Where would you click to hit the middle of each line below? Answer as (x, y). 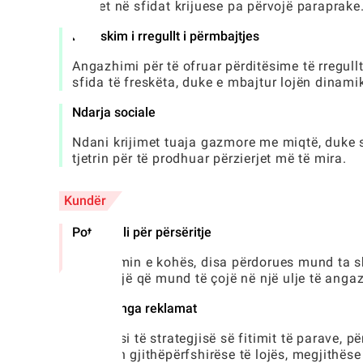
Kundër (85, 201)
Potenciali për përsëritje (142, 233)
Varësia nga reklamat (135, 309)
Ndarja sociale (114, 113)
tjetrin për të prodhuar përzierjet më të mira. (209, 159)
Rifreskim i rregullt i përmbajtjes (166, 36)
